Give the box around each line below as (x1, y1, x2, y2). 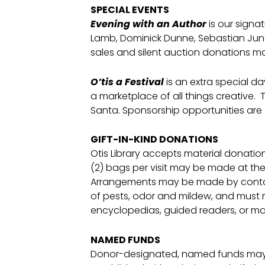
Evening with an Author (90, 17, 206, 31)
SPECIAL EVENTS (90, 3, 169, 17)
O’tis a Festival (90, 75, 166, 89)
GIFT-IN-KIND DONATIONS (90, 132, 218, 147)
